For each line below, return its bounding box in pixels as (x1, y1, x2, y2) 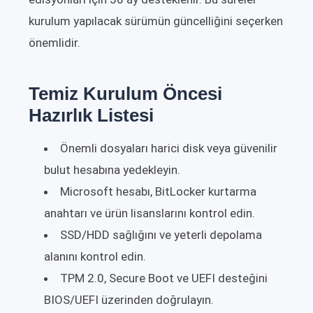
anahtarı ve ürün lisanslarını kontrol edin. (44, 206, 255, 221)
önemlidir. (29, 36, 80, 50)
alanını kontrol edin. (44, 249, 146, 264)
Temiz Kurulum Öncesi (29, 83, 222, 105)
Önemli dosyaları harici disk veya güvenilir (60, 141, 277, 156)
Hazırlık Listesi (29, 105, 154, 126)
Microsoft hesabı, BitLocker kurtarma (60, 184, 256, 199)
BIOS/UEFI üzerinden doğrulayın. (44, 293, 214, 307)
